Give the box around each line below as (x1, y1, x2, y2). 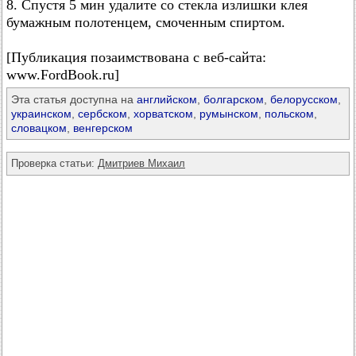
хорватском (133, 107, 193, 120)
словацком (11, 122, 67, 134)
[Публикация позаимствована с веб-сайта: (6, 49, 266, 65)
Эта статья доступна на (11, 93, 137, 106)
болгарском (203, 93, 264, 106)
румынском (199, 107, 258, 120)
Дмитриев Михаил (98, 157, 185, 169)
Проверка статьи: (11, 157, 98, 169)
